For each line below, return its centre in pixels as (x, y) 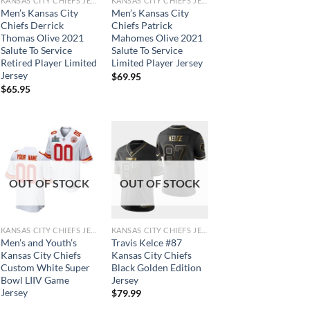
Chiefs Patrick (142, 26)
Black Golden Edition (156, 267)
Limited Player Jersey (157, 63)
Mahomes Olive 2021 (157, 38)
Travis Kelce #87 (146, 242)
